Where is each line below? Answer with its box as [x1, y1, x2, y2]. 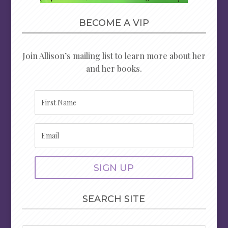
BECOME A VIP [78, 17, 149, 29]
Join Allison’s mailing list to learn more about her [22, 50, 206, 62]
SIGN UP [94, 162, 134, 174]
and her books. [85, 63, 142, 74]
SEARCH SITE [82, 193, 146, 205]
